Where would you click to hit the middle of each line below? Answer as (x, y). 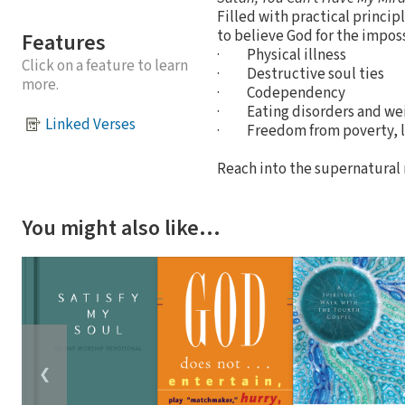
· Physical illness (282, 55)
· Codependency (281, 93)
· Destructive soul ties (301, 74)
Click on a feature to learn (105, 66)
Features (64, 43)
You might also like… (121, 228)
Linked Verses (90, 124)
